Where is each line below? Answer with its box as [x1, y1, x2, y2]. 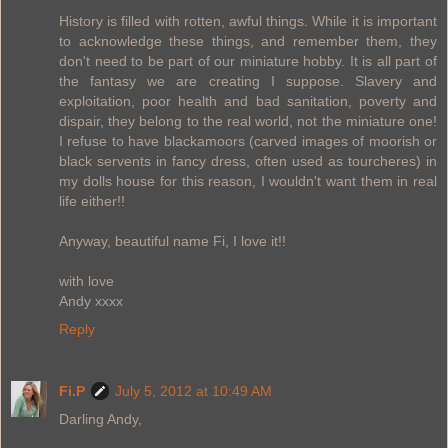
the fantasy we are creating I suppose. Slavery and [59, 72, 437, 89]
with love [59, 272, 114, 289]
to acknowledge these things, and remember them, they [59, 32, 437, 49]
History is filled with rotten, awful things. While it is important [59, 12, 437, 29]
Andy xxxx [59, 292, 123, 309]
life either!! [59, 192, 125, 209]
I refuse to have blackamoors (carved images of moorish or [59, 132, 437, 149]
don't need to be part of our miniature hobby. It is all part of [59, 52, 437, 69]
